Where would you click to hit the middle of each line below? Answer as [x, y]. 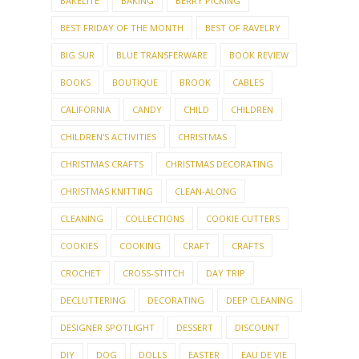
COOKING [140, 246]
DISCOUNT [257, 328]
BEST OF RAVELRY [243, 28]
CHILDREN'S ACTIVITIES [108, 137]
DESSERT [195, 328]
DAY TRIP [226, 273]
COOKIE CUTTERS [243, 219]
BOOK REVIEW [259, 55]
